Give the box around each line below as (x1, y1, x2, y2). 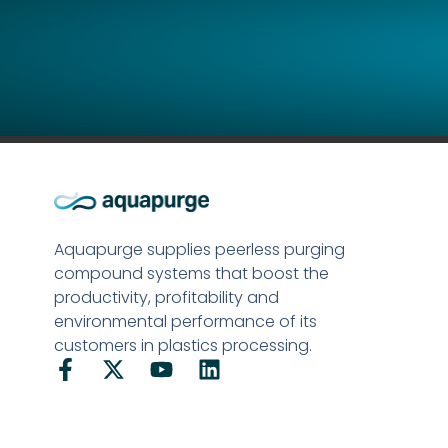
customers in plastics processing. (53, 333, 312, 357)
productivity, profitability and (53, 285, 279, 309)
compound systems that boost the (53, 261, 329, 285)
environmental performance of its (53, 309, 317, 333)
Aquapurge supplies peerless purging (53, 237, 345, 261)
